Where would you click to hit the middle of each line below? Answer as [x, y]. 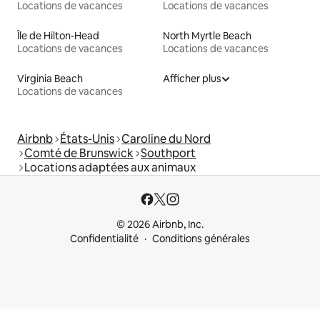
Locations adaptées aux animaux [110, 167]
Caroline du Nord [166, 139]
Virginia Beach [50, 78]
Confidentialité [104, 239]
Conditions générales [201, 239]
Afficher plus [192, 78]
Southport [168, 153]
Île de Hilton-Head [58, 35]
